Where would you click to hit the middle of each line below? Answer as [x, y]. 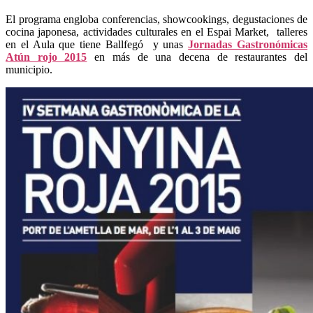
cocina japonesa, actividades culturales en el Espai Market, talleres [156, 32]
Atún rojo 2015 [46, 57]
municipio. [29, 70]
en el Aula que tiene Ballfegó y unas [97, 45]
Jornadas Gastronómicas [248, 45]
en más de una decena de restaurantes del [197, 57]
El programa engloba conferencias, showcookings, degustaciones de [156, 20]
